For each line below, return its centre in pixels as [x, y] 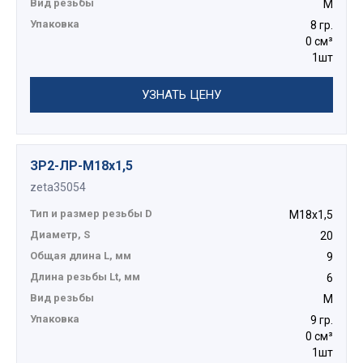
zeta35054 [58, 188]
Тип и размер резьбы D [91, 214]
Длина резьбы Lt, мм [85, 277]
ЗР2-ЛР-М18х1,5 [81, 166]
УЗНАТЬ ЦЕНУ [181, 95]
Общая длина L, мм [81, 256]
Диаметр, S [60, 235]
